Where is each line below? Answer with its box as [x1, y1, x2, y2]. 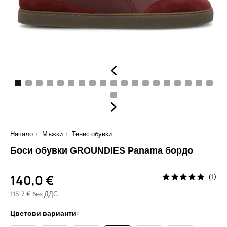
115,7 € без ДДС [10, 189, 58, 198]
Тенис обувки [72, 129, 112, 138]
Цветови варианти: [10, 208, 79, 218]
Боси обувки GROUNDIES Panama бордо [10, 145, 193, 156]
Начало [10, 129, 33, 138]
